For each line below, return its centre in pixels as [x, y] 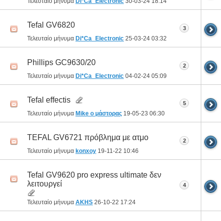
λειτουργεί [45, 184]
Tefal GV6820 [51, 25]
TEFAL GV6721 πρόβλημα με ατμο [88, 137]
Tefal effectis [49, 100]
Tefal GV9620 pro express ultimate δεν [94, 175]
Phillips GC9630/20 [61, 62]
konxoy [86, 151]
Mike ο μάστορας [99, 113]
